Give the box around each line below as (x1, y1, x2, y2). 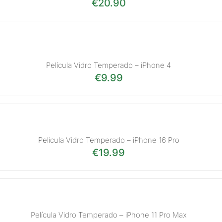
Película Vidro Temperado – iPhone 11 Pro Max (30, 210, 187, 220)
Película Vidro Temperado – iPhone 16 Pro (38, 135, 179, 145)
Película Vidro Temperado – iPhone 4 (46, 60, 171, 70)
